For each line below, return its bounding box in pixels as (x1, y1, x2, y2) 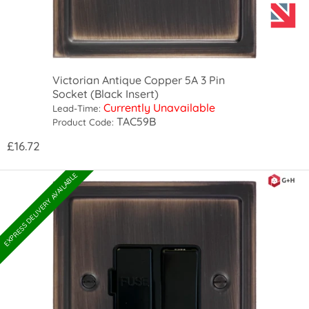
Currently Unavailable (103, 100, 216, 114)
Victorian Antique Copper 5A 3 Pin (52, 72, 226, 87)
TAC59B (114, 114, 157, 128)
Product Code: (52, 116, 114, 128)
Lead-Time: (52, 102, 101, 114)
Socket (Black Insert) (52, 86, 159, 101)
